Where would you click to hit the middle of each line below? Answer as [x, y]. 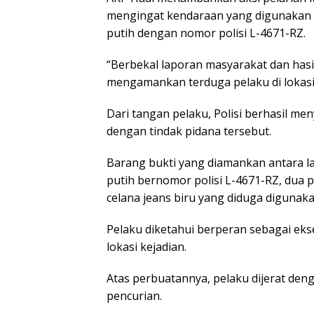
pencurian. [134, 296]
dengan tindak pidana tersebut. [189, 131]
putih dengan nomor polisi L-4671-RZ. [206, 33]
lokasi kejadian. [146, 247]
